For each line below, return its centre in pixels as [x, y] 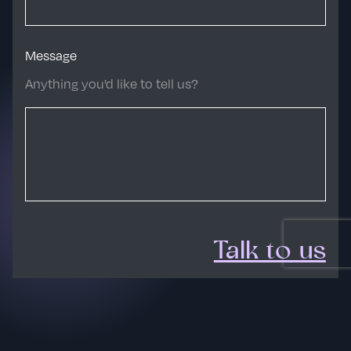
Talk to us [270, 252]
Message [51, 55]
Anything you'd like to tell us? [112, 83]
